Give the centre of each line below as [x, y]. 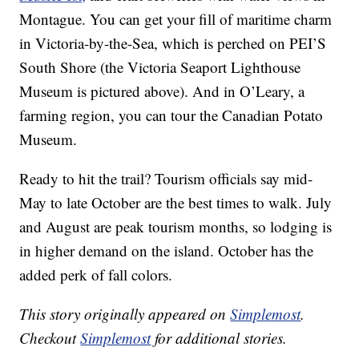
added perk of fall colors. [96, 275]
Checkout [50, 338]
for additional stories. [219, 338]
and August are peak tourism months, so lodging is [176, 227]
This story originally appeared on [125, 314]
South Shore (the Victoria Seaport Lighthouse [160, 67]
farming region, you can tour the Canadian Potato [171, 115]
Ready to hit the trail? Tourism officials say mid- [166, 179]
